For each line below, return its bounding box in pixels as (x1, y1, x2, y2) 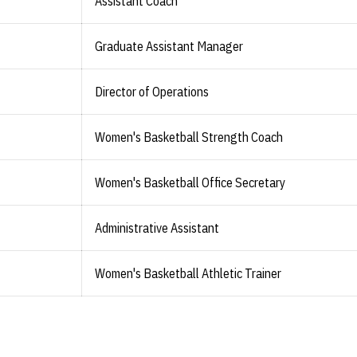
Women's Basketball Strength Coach (95, 129, 283, 145)
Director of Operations (95, 84, 209, 100)
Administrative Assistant (95, 220, 219, 236)
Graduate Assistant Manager (95, 38, 243, 54)
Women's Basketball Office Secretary (95, 175, 285, 190)
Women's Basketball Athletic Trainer (95, 265, 281, 281)
